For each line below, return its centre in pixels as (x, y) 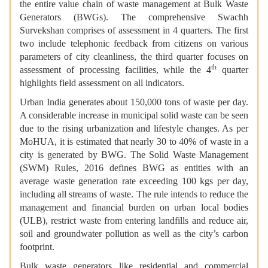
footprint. (37, 247)
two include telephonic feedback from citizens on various (134, 44)
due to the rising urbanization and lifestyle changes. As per (134, 129)
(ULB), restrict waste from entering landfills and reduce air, (134, 221)
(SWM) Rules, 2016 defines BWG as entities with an (134, 168)
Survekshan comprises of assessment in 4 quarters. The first (134, 31)
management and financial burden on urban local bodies (134, 208)
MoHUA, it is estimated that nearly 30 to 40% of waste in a (134, 142)
